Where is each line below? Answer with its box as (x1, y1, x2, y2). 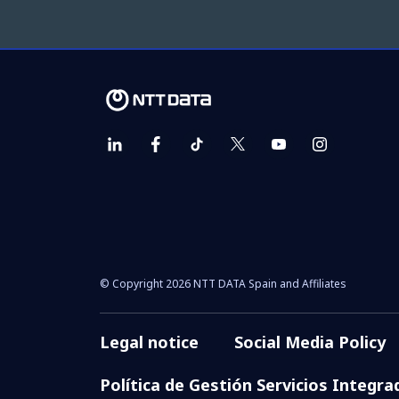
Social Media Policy (233, 330, 386, 353)
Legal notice (99, 330, 199, 353)
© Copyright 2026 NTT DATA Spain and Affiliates (99, 275, 346, 291)
